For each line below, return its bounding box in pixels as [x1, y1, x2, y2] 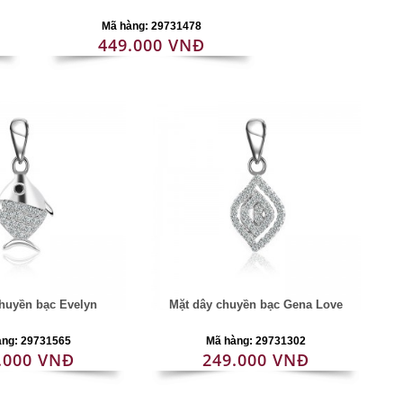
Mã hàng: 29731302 [205, 335, 306, 347]
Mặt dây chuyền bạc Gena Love [168, 298, 343, 311]
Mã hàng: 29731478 [101, 20, 201, 32]
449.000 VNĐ [97, 34, 205, 56]
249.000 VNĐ [201, 349, 309, 371]
